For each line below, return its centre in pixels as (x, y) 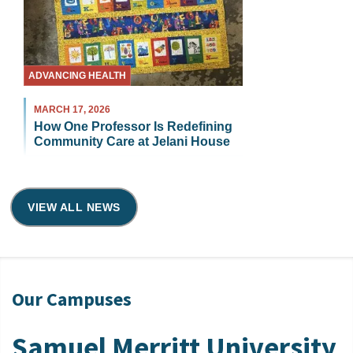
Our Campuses (72, 299)
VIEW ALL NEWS (74, 207)
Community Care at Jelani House (132, 141)
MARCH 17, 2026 (72, 109)
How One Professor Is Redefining (133, 126)
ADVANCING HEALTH (77, 75)
